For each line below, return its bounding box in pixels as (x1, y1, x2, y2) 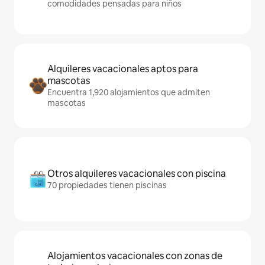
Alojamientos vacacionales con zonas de (47, 250, 222, 262)
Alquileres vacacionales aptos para (47, 63, 198, 75)
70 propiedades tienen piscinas (47, 180, 167, 190)
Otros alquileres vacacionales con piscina (47, 167, 226, 180)
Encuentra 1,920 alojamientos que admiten (47, 87, 210, 98)
